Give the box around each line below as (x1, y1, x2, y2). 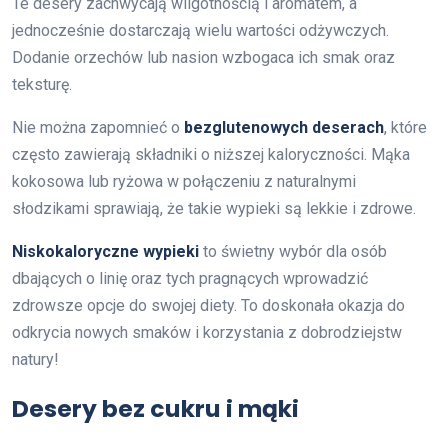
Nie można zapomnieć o (12, 117, 184, 137)
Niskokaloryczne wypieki (12, 241, 199, 261)
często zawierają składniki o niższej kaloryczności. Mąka (12, 144, 410, 164)
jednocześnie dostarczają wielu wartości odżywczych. (12, 20, 389, 40)
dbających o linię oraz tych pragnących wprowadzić (12, 268, 368, 288)
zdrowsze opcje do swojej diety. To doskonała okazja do (12, 295, 405, 315)
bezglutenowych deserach (184, 117, 384, 137)
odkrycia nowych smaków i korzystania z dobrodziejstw (12, 322, 402, 342)
